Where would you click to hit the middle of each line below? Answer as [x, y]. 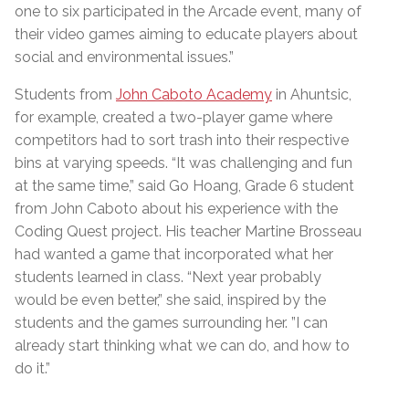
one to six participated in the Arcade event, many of [188, 11]
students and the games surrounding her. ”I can [171, 322]
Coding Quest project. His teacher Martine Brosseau [188, 231]
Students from [65, 94]
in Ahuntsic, [312, 94]
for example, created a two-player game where [173, 117]
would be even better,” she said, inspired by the [170, 299]
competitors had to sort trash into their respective [182, 140]
